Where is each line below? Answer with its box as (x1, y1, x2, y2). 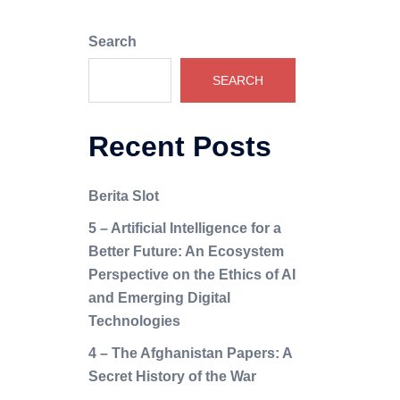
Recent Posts (87, 130, 271, 162)
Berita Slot (87, 188, 159, 204)
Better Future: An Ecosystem (87, 244, 284, 259)
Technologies (87, 313, 180, 329)
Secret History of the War (87, 369, 256, 384)
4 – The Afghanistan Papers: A (87, 346, 292, 361)
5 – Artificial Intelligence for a (87, 221, 281, 236)
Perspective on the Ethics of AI (87, 267, 296, 282)
